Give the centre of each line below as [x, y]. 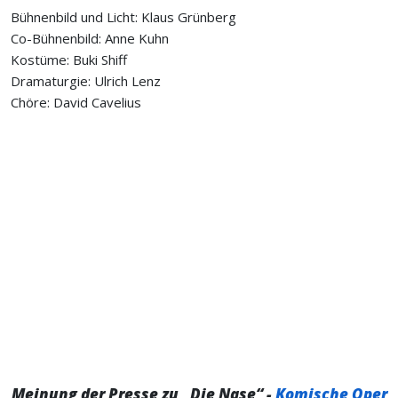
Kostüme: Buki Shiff [69, 60]
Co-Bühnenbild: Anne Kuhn [90, 38]
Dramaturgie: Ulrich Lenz [86, 81]
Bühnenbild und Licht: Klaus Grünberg [123, 17]
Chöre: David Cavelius [76, 102]
